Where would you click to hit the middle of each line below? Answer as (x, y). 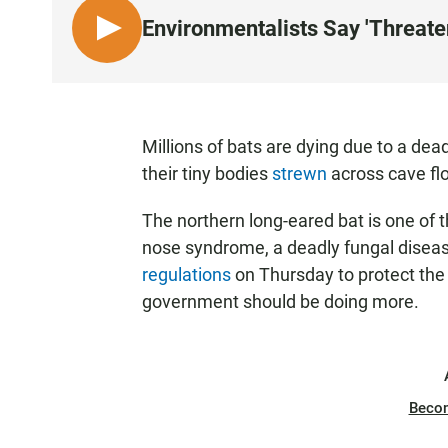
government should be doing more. (280, 301)
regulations (188, 274)
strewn (299, 173)
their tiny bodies (207, 173)
